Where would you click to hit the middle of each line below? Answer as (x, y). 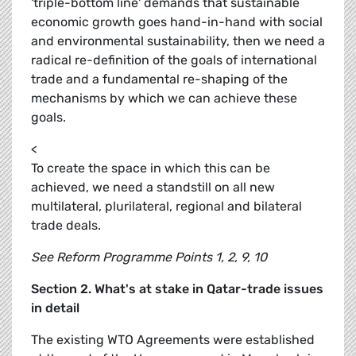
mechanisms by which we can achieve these (164, 99)
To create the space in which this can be (151, 168)
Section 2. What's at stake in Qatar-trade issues (177, 289)
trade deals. (66, 226)
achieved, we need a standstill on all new (153, 188)
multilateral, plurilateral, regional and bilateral (166, 207)
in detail (55, 308)
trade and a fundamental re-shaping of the (159, 79)
